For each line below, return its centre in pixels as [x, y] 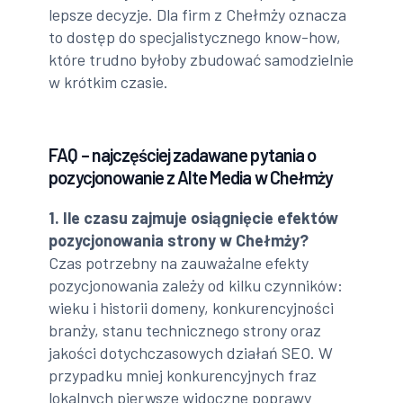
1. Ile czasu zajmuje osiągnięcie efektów [194, 218]
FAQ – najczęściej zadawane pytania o [182, 155]
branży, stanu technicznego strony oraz [185, 331]
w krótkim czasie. [109, 82]
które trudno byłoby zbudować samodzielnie [201, 60]
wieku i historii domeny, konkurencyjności [192, 308]
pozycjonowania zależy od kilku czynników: [196, 286]
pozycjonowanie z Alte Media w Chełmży [191, 178]
